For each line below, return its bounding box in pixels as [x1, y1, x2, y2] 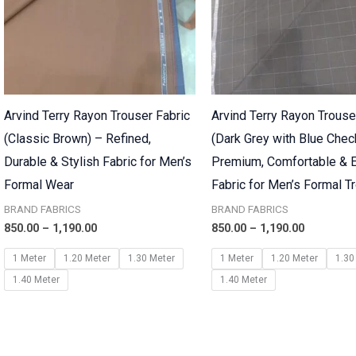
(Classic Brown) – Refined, [3, 131, 151, 147]
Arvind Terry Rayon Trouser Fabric [3, 108, 190, 124]
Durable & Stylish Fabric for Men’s [3, 154, 192, 170]
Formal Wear [3, 177, 74, 193]
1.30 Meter [127, 253, 175, 265]
